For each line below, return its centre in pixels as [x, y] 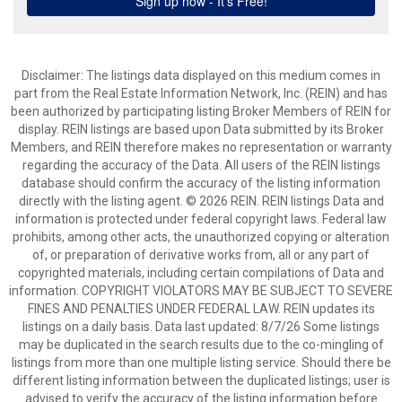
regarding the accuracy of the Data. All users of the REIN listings [201, 165]
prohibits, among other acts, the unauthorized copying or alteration [201, 237]
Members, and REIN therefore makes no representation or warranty [201, 147]
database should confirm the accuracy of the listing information [201, 183]
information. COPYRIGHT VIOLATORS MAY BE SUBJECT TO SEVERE [201, 291]
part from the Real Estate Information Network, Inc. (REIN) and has [201, 93]
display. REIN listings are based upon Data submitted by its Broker [201, 129]
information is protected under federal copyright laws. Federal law [201, 219]
